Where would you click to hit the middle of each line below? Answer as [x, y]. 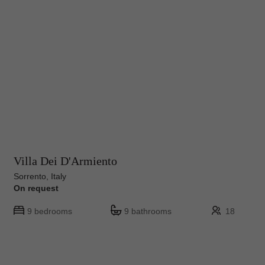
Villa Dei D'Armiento [65, 161]
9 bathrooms [148, 211]
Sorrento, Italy [40, 176]
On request [36, 188]
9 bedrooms [50, 211]
